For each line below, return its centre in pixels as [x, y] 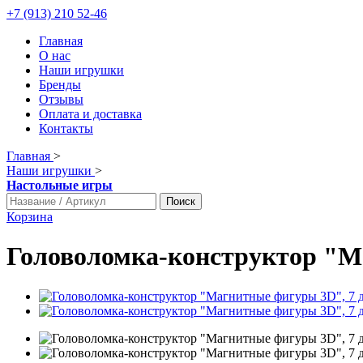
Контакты [66, 128]
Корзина [30, 217]
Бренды [60, 85]
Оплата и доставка [90, 114]
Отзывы [61, 99]
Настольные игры [60, 185]
